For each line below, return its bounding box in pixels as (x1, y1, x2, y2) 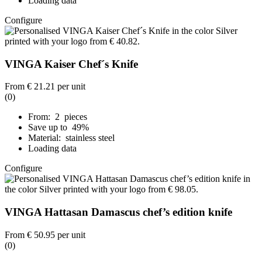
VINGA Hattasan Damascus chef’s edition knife (5, 206, 232, 219)
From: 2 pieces (28, 112, 87, 122)
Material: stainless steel (28, 133, 115, 143)
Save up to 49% (28, 122, 91, 133)
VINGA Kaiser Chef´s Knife (5, 57, 138, 70)
